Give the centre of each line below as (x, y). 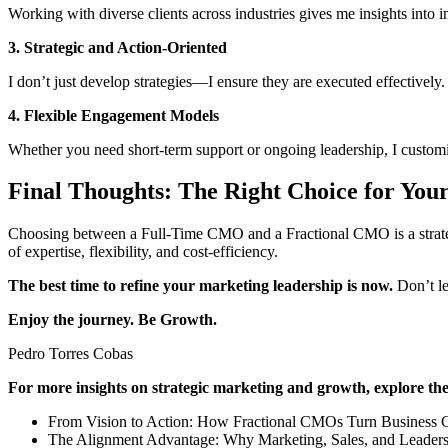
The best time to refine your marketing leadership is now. (200, 286)
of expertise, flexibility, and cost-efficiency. (143, 252)
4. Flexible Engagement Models (113, 115)
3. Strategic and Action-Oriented (117, 47)
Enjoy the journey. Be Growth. (112, 320)
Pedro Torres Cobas (70, 354)
